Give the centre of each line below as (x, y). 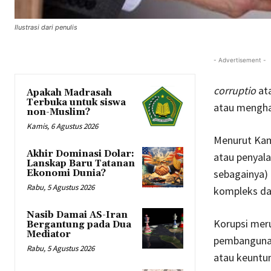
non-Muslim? (58, 113)
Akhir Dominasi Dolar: (80, 154)
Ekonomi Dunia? (66, 174)
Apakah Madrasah (69, 93)
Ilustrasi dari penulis (46, 28)
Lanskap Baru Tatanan (81, 164)
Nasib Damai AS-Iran (77, 215)
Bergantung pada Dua (79, 225)
